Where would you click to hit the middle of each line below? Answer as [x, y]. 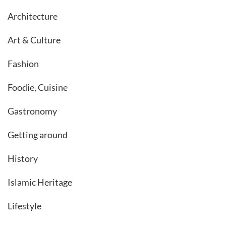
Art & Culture [34, 40]
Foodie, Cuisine [38, 87]
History [23, 158]
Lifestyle [24, 206]
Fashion [23, 63]
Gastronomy [32, 111]
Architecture [33, 16]
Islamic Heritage [40, 182]
